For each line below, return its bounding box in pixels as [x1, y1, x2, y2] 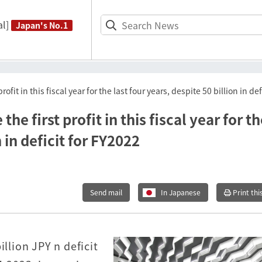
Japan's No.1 [16, 19, 68, 31]
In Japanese [161, 187, 201, 198]
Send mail [90, 187, 122, 198]
